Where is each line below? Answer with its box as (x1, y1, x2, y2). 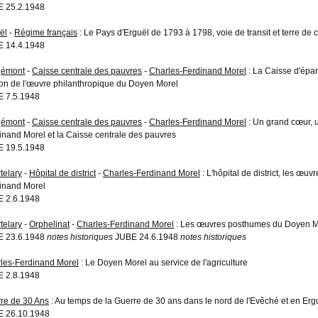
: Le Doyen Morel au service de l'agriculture (79, 257, 248, 268)
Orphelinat (29, 219, 70, 229)
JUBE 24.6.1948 (113, 231, 180, 242)
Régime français (14, 27, 77, 38)
